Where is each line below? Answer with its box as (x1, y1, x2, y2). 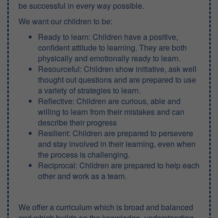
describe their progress (38, 117, 117, 128)
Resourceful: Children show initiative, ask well (38, 63, 197, 74)
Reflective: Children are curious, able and (38, 95, 181, 107)
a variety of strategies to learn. (38, 85, 141, 96)
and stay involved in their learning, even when (38, 138, 196, 149)
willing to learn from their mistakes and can (38, 106, 184, 117)
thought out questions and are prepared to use (38, 74, 196, 85)
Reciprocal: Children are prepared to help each (38, 160, 200, 171)
